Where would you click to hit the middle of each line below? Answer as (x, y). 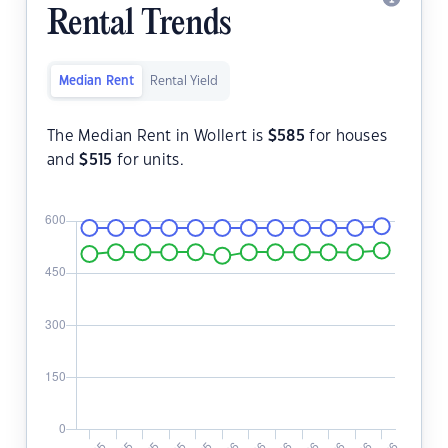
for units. (148, 161)
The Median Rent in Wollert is (157, 137)
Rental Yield (184, 81)
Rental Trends (139, 25)
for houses (346, 137)
